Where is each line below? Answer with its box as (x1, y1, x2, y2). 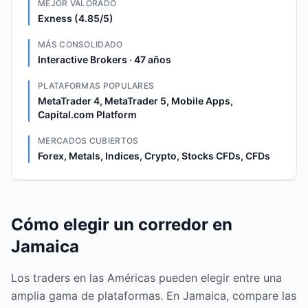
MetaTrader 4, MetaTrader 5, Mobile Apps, (38, 95, 233, 107)
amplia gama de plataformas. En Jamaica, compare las (11, 289, 296, 302)
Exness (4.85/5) (38, 12, 113, 24)
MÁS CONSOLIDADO (38, 39, 123, 49)
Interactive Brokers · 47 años (38, 54, 171, 65)
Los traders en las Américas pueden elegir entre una (11, 271, 282, 285)
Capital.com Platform (38, 109, 137, 120)
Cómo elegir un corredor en (11, 214, 232, 234)
